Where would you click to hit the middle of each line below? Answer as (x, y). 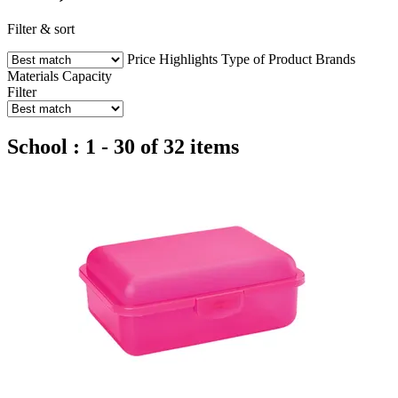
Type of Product (267, 59)
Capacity (87, 76)
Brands (335, 59)
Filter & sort (41, 28)
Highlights (188, 59)
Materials (33, 76)
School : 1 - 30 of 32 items (123, 146)
